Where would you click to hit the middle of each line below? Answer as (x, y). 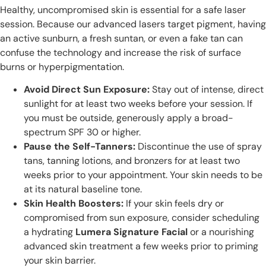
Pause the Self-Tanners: (80, 146)
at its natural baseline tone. (83, 189)
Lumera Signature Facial (132, 232)
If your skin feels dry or (174, 203)
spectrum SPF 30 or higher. (82, 132)
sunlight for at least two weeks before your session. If (138, 103)
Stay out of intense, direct (207, 89)
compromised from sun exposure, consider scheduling (142, 217)
